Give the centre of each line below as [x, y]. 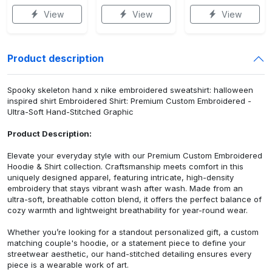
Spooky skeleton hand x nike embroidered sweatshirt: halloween [130, 90]
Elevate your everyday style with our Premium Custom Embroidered [135, 155]
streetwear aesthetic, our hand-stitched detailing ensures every [129, 253]
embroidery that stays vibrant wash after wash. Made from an [125, 188]
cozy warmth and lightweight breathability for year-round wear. [127, 210]
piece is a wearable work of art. [68, 264]
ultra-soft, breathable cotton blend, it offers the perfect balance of [134, 199]
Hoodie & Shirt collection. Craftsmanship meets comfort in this [125, 166]
